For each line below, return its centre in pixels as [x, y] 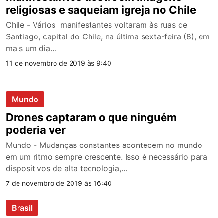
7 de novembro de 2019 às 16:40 [59, 183]
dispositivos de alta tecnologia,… [67, 168]
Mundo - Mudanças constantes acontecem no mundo [104, 145]
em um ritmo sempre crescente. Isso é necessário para [107, 156]
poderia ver [36, 130]
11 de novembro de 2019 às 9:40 [59, 63]
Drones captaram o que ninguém [91, 117]
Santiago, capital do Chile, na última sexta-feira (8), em [108, 36]
